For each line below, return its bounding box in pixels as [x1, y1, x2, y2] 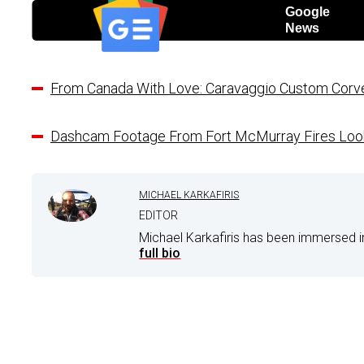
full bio [139, 245, 181, 262]
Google [284, 5, 330, 19]
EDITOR [139, 209, 179, 223]
